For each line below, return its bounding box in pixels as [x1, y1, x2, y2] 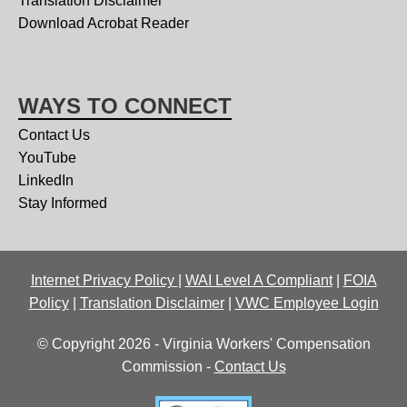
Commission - [121, 358, 214, 374]
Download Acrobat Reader [18, 15, 189, 31]
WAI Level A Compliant [184, 272, 333, 288]
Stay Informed [18, 194, 107, 211]
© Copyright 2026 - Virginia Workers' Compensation [36, 335, 371, 352]
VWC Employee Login [234, 294, 379, 311]
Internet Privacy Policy [30, 272, 178, 288]
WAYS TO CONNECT [18, 93, 232, 118]
